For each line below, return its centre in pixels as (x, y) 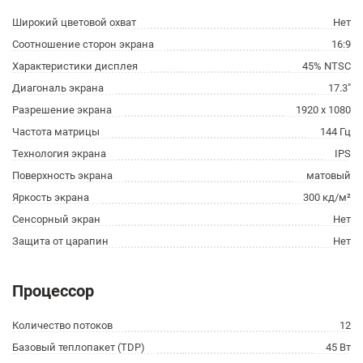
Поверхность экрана (62, 175)
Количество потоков (62, 325)
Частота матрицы (56, 132)
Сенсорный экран (56, 219)
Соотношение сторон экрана (83, 44)
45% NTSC (327, 66)
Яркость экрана (51, 197)
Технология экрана (59, 154)
